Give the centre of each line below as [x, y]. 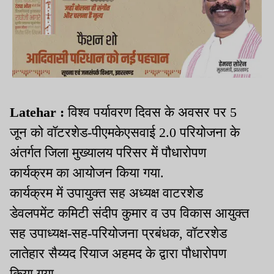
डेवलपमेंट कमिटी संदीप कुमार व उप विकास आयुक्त [129, 213]
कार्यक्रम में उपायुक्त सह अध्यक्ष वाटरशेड [106, 193]
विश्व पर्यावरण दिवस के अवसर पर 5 [152, 113]
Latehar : [39, 113]
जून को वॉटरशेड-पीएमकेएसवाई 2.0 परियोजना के [125, 133]
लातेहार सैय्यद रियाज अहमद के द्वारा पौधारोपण [118, 254]
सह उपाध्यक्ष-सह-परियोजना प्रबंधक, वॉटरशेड [118, 234]
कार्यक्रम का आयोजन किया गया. [89, 173]
